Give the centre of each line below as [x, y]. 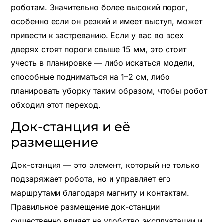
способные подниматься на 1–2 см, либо [90, 77]
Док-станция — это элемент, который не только [105, 165]
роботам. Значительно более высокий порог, [99, 8]
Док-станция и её [70, 127]
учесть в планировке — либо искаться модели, [103, 63]
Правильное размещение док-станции [85, 207]
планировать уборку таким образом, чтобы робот [109, 91]
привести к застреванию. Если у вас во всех [97, 35]
